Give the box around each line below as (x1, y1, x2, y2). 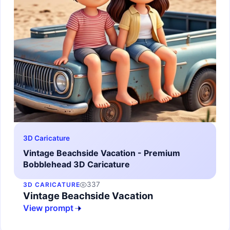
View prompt (23, 203, 73, 214)
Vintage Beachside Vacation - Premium (23, 148, 180, 159)
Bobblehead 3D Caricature (23, 159, 130, 170)
